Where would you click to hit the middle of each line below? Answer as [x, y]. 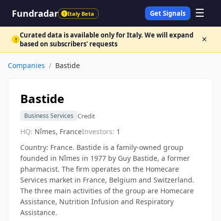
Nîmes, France [58, 131]
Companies [26, 65]
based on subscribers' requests [69, 44]
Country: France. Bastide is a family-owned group [102, 147]
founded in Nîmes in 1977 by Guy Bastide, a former [105, 158]
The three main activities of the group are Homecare [107, 191]
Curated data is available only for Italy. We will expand [107, 35]
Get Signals [168, 13]
